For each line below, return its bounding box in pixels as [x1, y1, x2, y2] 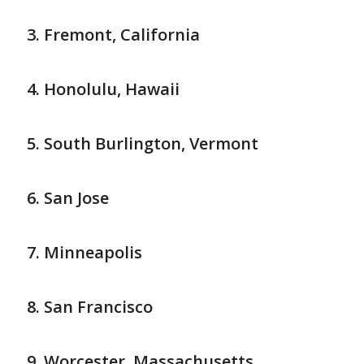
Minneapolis [44, 241, 142, 264]
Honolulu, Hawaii [44, 78, 180, 101]
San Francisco [44, 296, 153, 318]
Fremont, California [44, 24, 200, 46]
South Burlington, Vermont [44, 132, 258, 155]
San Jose [44, 187, 109, 210]
